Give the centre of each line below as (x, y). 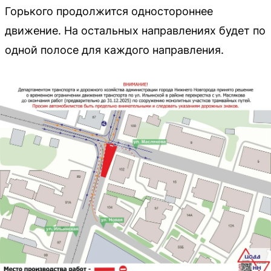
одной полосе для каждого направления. (114, 50)
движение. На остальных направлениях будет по (135, 30)
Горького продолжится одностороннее (109, 11)
